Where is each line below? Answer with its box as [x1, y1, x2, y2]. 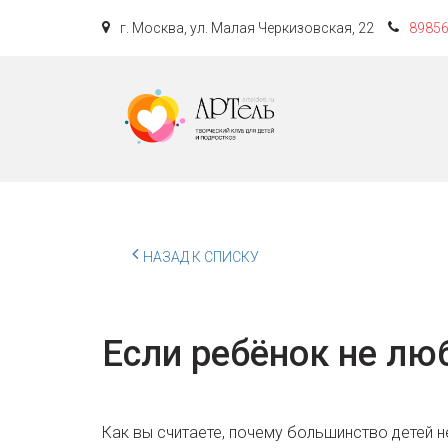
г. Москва [120, 20, 184, 36]
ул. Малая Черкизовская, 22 [190, 20, 374, 36]
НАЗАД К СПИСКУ [143, 249, 259, 265]
